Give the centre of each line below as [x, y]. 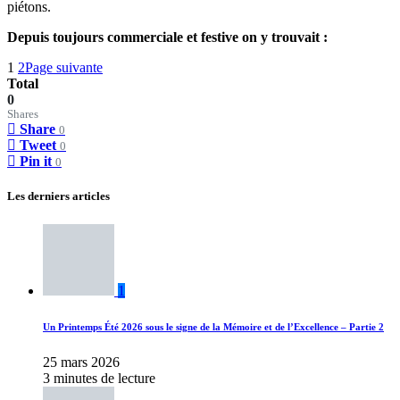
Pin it [36, 162]
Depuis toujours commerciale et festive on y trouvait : [167, 37]
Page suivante [64, 68]
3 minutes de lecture [99, 378]
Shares [23, 115]
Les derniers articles [58, 196]
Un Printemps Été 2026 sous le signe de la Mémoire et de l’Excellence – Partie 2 [213, 326]
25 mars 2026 [81, 362]
